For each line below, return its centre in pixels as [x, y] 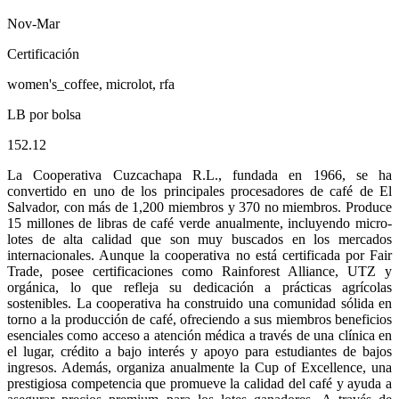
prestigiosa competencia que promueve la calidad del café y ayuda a [199, 383]
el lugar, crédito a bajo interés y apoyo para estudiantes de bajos [199, 351]
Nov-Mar [33, 24]
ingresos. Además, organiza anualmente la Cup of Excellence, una [199, 367]
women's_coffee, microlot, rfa [91, 84]
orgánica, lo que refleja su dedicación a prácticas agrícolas [199, 287]
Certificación [43, 54]
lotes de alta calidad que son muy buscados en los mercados [199, 239]
